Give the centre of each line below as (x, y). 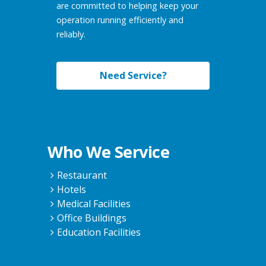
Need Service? (133, 76)
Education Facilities (99, 232)
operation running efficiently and (120, 20)
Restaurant (82, 175)
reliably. (71, 34)
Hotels (72, 189)
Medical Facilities (94, 203)
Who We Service (108, 151)
